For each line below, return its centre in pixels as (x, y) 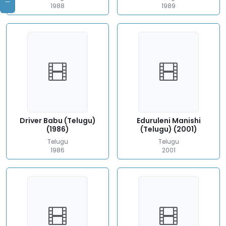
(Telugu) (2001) (168, 129)
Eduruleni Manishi (168, 121)
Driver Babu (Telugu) (58, 121)
